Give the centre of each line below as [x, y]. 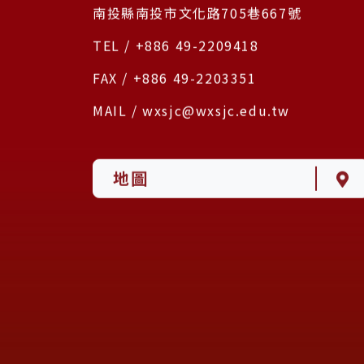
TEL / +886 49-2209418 [176, 46]
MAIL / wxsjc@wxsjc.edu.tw [191, 111]
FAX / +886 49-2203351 [175, 78]
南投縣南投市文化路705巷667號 [197, 13]
